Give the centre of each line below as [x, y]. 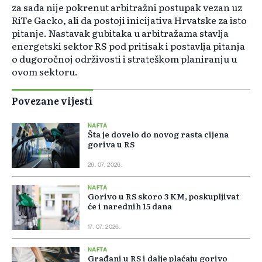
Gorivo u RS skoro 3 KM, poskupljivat [163, 196]
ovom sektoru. [45, 72]
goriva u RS [111, 144]
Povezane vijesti [52, 101]
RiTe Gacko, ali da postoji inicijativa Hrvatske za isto [129, 20]
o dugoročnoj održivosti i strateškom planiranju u [124, 59]
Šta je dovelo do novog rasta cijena [158, 134]
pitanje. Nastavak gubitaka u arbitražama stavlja [120, 33]
